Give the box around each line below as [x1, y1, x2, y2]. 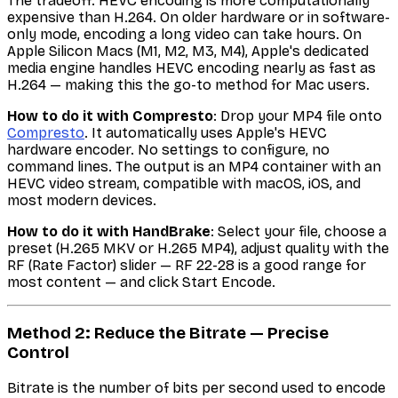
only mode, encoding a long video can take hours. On [7, 26, 362, 44]
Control [7, 342, 69, 362]
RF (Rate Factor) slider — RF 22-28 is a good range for [7, 257, 366, 275]
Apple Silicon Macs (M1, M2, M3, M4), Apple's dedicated [7, 43, 369, 60]
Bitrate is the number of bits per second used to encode [7, 378, 386, 396]
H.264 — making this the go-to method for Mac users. [7, 76, 370, 94]
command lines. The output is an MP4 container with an [7, 158, 381, 176]
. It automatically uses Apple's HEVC [84, 124, 327, 142]
